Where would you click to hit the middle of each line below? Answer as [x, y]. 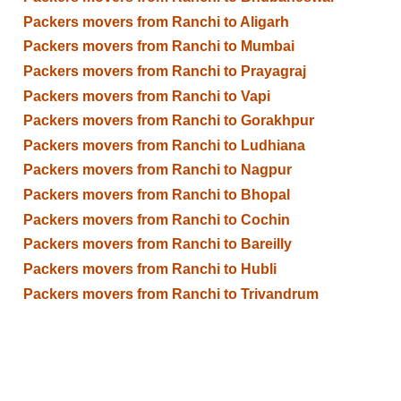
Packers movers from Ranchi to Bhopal [156, 195]
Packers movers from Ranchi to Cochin [156, 219]
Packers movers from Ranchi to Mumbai [158, 47]
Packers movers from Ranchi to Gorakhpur [168, 121]
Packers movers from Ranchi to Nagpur [157, 170]
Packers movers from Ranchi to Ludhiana [164, 145]
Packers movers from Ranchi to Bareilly [157, 244]
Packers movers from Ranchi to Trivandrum [171, 294]
